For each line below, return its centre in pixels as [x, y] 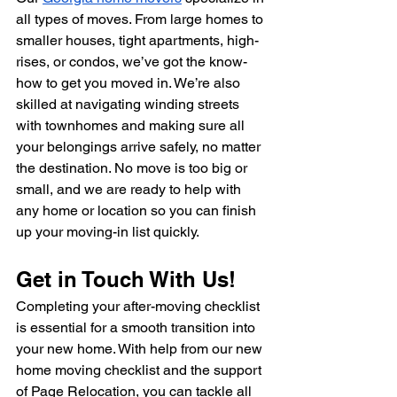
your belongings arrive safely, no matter [140, 146]
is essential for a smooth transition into [137, 327]
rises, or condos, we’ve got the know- [132, 61]
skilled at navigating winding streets [129, 104]
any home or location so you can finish [138, 210]
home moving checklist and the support [140, 370]
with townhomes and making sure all [132, 125]
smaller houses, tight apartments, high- [137, 40]
